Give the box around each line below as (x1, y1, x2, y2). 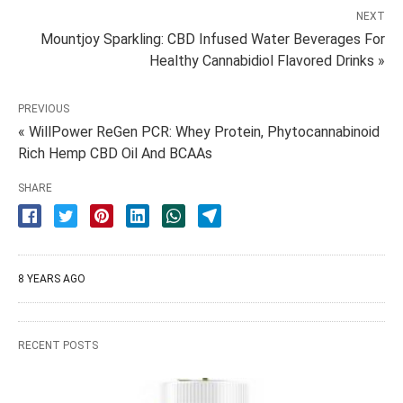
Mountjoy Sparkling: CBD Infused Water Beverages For (40, 31, 385, 49)
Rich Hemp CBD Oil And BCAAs (18, 145, 212, 163)
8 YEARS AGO (18, 273, 85, 286)
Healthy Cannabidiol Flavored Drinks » (149, 52, 385, 70)
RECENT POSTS (18, 339, 98, 353)
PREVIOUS (18, 103, 69, 116)
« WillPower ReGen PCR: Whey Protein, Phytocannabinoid (18, 123, 380, 141)
